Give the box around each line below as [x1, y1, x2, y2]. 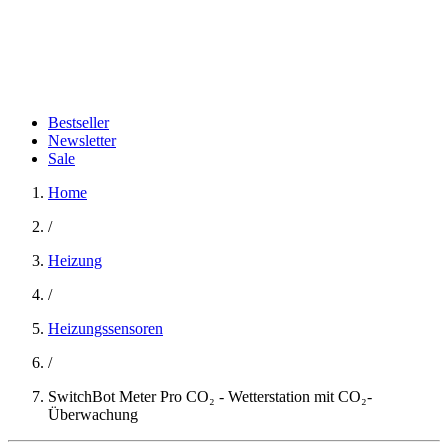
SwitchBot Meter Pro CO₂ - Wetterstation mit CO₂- [48, 388, 372, 405]
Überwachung [48, 406, 138, 423]
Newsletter [48, 132, 116, 149]
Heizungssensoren [48, 320, 163, 337]
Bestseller [48, 114, 109, 131]
